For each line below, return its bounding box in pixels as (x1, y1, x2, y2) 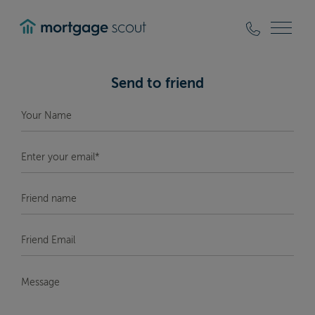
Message (20, 269, 59, 280)
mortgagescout (19, 40, 106, 53)
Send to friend (111, 77, 204, 91)
